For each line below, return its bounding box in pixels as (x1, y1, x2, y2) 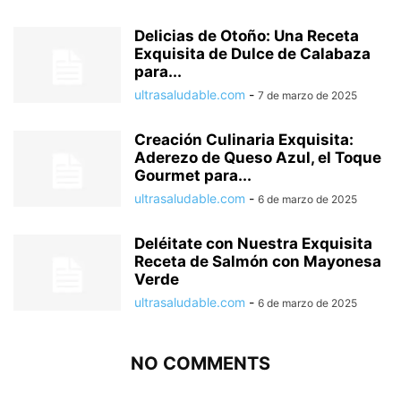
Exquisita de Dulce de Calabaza (134, 45, 371, 64)
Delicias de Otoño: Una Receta (134, 27, 359, 46)
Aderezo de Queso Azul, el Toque (134, 149, 381, 167)
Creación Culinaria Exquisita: (134, 131, 354, 149)
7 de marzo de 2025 (258, 89, 357, 103)
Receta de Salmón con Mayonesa (134, 252, 381, 271)
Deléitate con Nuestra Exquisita (134, 235, 372, 253)
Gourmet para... (134, 166, 252, 185)
